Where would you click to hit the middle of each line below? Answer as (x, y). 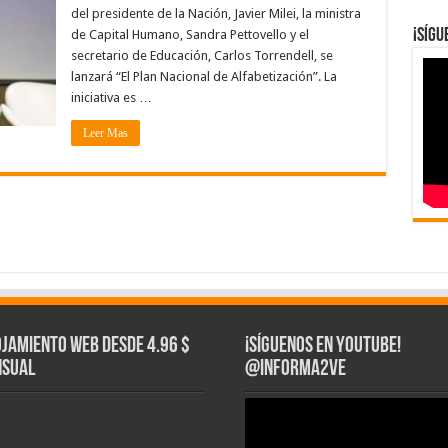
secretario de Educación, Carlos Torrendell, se (201, 56)
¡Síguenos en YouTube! (322, 347)
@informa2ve (295, 370)
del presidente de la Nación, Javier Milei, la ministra (215, 14)
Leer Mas (105, 133)
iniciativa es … (111, 98)
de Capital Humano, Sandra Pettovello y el (189, 35)
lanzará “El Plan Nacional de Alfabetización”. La (203, 77)
